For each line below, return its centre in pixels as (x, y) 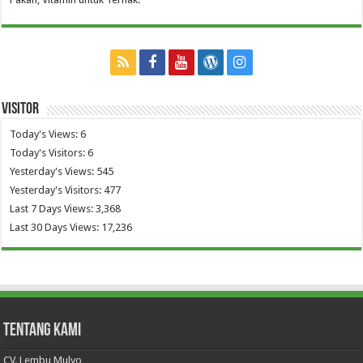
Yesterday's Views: (53, 171)
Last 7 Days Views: (53, 208)
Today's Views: (45, 134)
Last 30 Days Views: (56, 227)
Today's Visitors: (49, 152)
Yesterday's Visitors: (57, 190)
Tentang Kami (43, 331)
